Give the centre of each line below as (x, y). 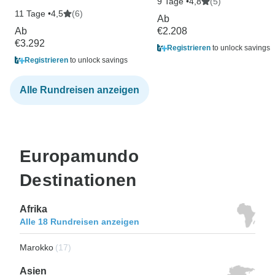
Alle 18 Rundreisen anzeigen (79, 221)
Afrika (33, 209)
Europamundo (79, 156)
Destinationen (78, 180)
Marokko (37, 247)
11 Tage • (33, 13)
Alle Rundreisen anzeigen (79, 90)
